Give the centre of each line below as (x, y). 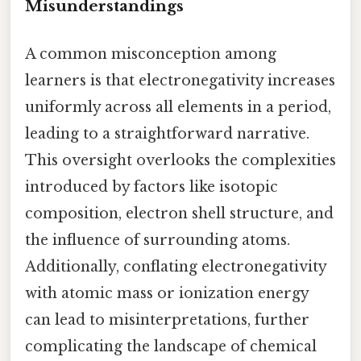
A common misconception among (151, 54)
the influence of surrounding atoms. (158, 241)
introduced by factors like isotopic (151, 187)
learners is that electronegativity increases (180, 81)
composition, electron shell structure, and (179, 214)
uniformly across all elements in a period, (178, 108)
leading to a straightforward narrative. (167, 134)
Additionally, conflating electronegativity (176, 267)
